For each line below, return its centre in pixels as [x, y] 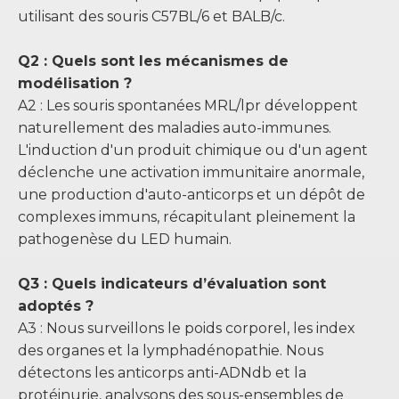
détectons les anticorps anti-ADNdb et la [162, 373]
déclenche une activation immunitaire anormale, [191, 172]
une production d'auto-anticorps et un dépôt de [191, 195]
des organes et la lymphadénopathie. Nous [171, 350]
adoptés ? [56, 306]
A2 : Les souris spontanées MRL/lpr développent [188, 106]
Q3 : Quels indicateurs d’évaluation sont [172, 284]
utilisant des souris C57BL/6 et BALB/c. [151, 16]
